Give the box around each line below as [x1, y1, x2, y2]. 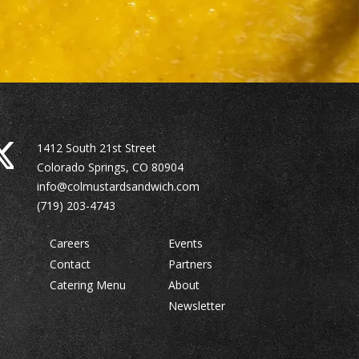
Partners [167, 256, 212, 272]
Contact [49, 256, 91, 272]
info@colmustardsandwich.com [36, 179, 200, 194]
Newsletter [167, 298, 225, 313]
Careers [49, 236, 93, 251]
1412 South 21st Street [36, 140, 156, 155]
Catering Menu [49, 277, 126, 292]
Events [167, 236, 203, 251]
